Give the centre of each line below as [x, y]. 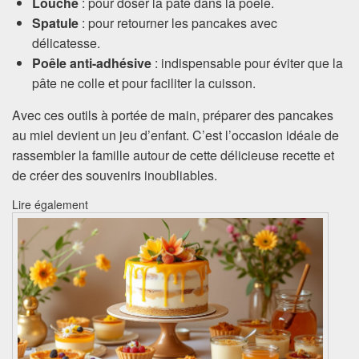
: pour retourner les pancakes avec [178, 23]
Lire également [50, 205]
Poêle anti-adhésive [92, 63]
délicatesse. [66, 43]
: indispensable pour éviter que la [247, 63]
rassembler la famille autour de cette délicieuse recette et [173, 155]
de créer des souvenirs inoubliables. [115, 175]
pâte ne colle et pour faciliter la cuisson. [144, 83]
